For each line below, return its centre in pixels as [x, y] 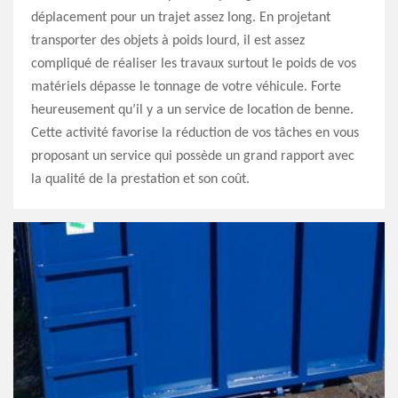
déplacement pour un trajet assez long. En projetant [181, 18]
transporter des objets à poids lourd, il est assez [168, 41]
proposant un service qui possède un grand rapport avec [193, 156]
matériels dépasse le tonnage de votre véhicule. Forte [186, 87]
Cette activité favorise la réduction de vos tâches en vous [195, 133]
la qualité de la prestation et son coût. [140, 179]
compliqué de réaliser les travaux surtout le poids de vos [194, 64]
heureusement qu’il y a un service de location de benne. [192, 110]
